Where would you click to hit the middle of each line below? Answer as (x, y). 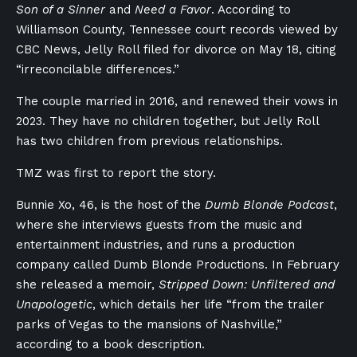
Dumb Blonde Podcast (269, 205)
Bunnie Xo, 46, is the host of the (110, 205)
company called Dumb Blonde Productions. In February (178, 265)
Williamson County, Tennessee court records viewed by (177, 29)
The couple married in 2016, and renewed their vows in (177, 101)
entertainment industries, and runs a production (155, 245)
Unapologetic (54, 304)
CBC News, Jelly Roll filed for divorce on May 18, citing (176, 49)
